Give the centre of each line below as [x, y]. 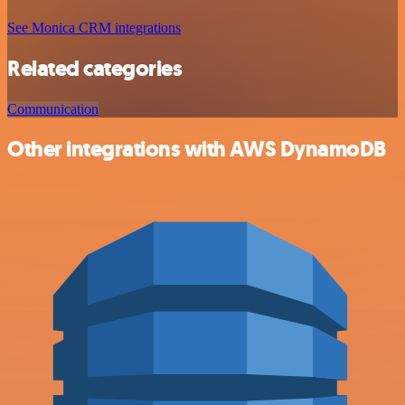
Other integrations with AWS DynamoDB [197, 150]
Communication [53, 108]
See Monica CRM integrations [94, 27]
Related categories [95, 68]
